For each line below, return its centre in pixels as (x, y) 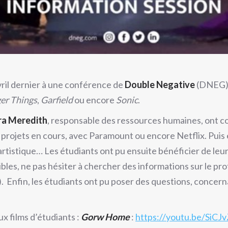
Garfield (57, 100)
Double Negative (160, 84)
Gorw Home (105, 217)
